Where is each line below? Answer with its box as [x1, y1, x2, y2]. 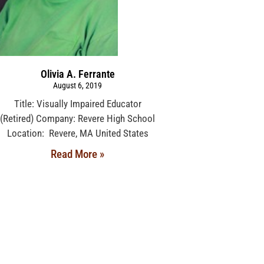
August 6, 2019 [53, 81, 103, 91]
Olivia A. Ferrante [40, 68, 115, 81]
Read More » [51, 147, 105, 161]
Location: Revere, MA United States [6, 127, 148, 140]
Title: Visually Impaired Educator [14, 98, 141, 110]
